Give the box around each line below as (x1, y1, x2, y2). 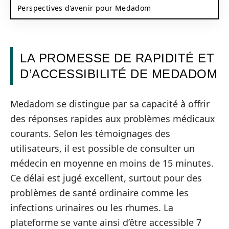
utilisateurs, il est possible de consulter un (10, 142, 195, 154)
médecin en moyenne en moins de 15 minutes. (10, 156, 214, 169)
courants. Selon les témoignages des (10, 127, 170, 140)
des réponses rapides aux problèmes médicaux (10, 112, 215, 125)
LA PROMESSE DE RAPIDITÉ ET (20, 51, 214, 65)
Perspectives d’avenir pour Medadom (17, 3, 151, 13)
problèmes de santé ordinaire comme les (10, 186, 189, 199)
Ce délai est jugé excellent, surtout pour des (10, 171, 202, 184)
